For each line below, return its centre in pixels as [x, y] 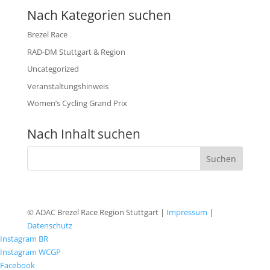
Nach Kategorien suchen [99, 15]
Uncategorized [53, 69]
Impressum [187, 212]
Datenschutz [49, 225]
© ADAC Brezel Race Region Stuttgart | [96, 212]
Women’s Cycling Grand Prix [77, 103]
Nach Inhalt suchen [83, 134]
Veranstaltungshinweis [67, 86]
